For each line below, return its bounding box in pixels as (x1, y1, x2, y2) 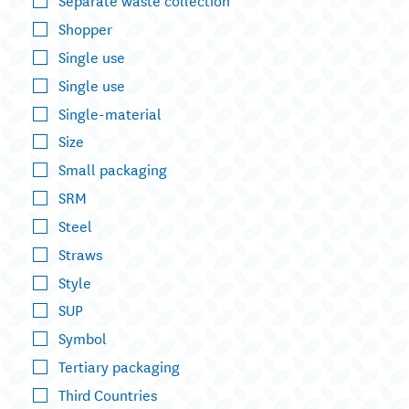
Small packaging (58, 157, 167, 181)
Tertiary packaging (58, 354, 180, 378)
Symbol (58, 326, 107, 350)
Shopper (58, 16, 112, 40)
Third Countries (58, 383, 157, 405)
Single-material (58, 100, 162, 124)
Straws (58, 241, 102, 265)
